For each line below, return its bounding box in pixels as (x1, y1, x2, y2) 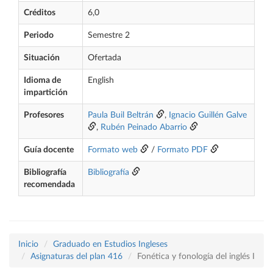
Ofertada (88, 54, 121, 62)
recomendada (24, 180, 75, 189)
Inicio (18, 240, 38, 249)
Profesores (24, 111, 64, 119)
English (88, 76, 114, 85)
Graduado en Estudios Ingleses (53, 240, 168, 249)
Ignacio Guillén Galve (169, 111, 247, 119)
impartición (24, 88, 68, 97)
